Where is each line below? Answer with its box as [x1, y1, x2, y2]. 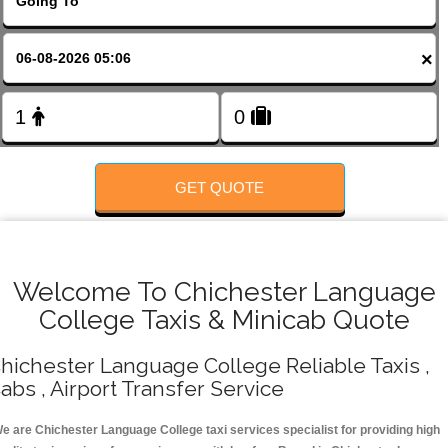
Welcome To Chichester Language [12, 276, 436, 308]
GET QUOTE [175, 178, 265, 196]
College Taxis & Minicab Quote [38, 304, 410, 336]
